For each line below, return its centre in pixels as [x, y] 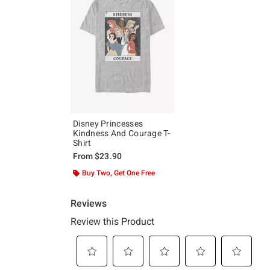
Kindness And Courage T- [121, 133]
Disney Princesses [108, 123]
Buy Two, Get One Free [118, 173]
